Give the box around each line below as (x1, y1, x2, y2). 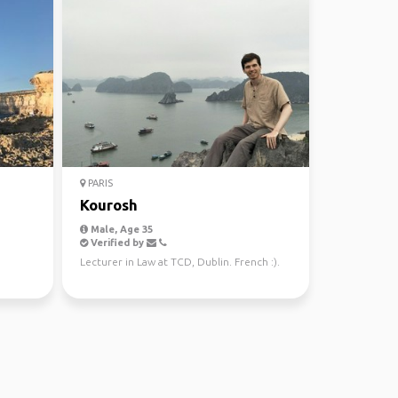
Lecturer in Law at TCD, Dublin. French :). (79, 256, 280, 267)
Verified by (87, 237, 147, 248)
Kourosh (79, 196, 138, 213)
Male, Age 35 (87, 224, 153, 235)
